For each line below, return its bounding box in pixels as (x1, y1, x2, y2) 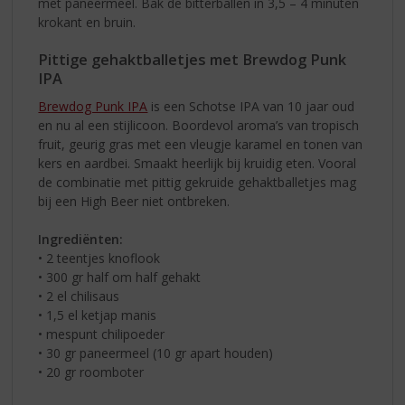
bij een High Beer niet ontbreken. (38, 192, 231, 210)
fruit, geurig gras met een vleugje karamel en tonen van (38, 135, 363, 153)
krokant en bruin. (38, 13, 137, 31)
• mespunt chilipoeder (38, 325, 165, 343)
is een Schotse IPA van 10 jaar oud (147, 97, 355, 115)
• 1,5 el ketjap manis (38, 306, 157, 324)
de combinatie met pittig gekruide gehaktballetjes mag (38, 173, 357, 191)
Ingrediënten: (38, 230, 124, 248)
